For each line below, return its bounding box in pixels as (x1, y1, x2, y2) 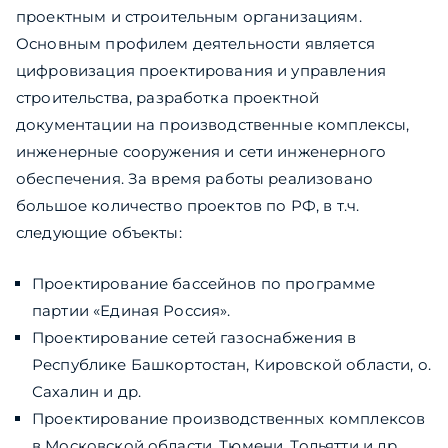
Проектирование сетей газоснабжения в (32, 328, 357, 348)
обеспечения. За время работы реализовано (16, 169, 373, 189)
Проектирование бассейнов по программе (32, 274, 376, 294)
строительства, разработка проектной (16, 88, 320, 108)
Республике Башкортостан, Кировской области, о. (32, 355, 431, 375)
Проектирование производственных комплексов (32, 409, 426, 429)
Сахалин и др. (32, 382, 141, 402)
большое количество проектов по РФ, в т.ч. (16, 196, 360, 216)
